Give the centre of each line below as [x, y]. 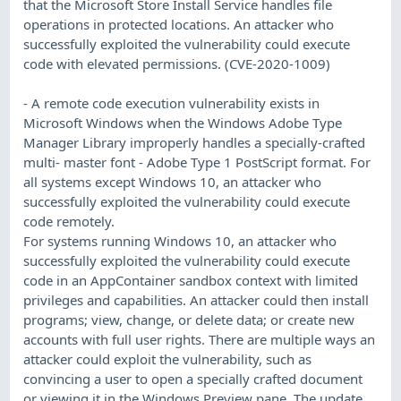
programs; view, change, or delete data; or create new [189, 319]
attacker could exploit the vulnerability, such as [168, 358]
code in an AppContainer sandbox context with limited [191, 280]
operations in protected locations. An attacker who [179, 24]
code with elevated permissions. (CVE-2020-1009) [177, 63]
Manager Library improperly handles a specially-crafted [195, 142]
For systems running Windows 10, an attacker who [180, 240]
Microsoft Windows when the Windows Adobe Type [183, 122]
